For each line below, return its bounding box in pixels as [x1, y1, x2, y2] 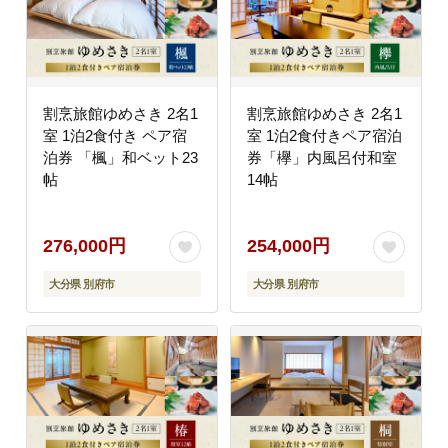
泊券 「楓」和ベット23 [43, 148, 198, 166]
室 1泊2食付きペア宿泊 [246, 126, 402, 144]
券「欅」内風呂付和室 [246, 148, 397, 166]
